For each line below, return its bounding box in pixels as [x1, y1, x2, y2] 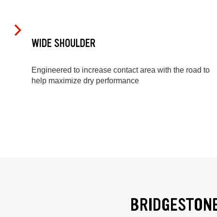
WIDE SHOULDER [31, 36, 95, 50]
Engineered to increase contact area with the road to [31, 66, 210, 75]
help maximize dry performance [31, 77, 139, 85]
